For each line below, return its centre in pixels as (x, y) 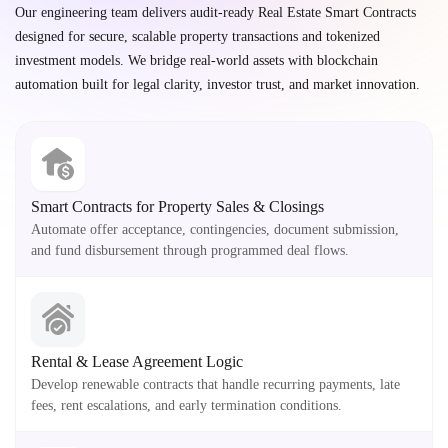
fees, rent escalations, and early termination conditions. (186, 405)
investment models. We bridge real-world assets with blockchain (196, 60)
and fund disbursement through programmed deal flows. (190, 250)
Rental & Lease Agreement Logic (137, 361)
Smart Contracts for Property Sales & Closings (177, 206)
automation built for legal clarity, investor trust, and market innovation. (217, 84)
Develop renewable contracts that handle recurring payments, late (215, 384)
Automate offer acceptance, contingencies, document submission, (215, 229)
